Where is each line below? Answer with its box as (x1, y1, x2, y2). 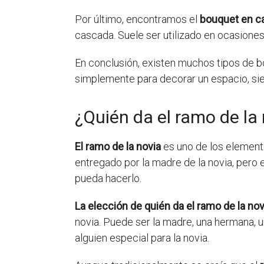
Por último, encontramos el (75, 13, 200, 26)
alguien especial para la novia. (75, 232, 209, 245)
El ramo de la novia (75, 140, 161, 153)
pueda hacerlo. (75, 172, 141, 185)
